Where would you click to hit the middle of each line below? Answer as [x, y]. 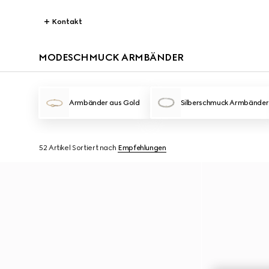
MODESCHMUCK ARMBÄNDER [111, 57]
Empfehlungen [142, 148]
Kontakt [67, 22]
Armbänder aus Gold [104, 103]
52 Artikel [55, 148]
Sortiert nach [94, 148]
